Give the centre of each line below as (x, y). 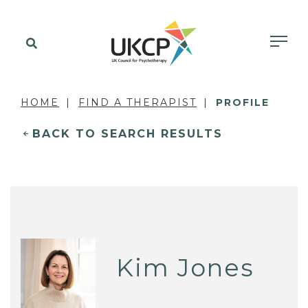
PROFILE (243, 102)
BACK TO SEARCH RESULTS (128, 134)
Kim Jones (186, 267)
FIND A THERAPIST (137, 102)
